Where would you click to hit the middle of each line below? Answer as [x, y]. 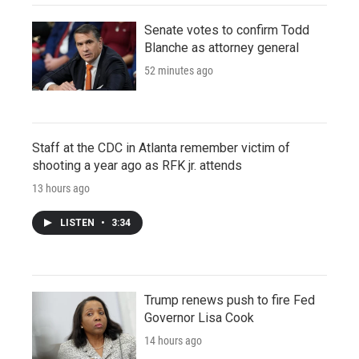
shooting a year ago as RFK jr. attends [137, 166]
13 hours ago [61, 189]
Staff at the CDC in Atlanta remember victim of [161, 148]
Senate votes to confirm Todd [227, 30]
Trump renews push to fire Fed [230, 301]
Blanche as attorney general [222, 48]
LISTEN [79, 223]
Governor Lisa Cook [199, 318]
